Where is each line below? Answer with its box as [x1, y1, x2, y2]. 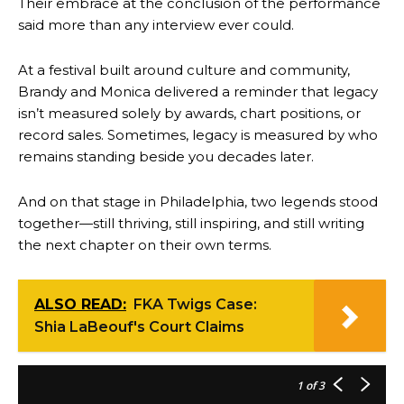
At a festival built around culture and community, [18, 61, 350, 79]
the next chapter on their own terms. [18, 236, 271, 254]
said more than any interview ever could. [18, 16, 294, 34]
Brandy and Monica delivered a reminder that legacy [18, 83, 378, 101]
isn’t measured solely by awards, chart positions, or [18, 105, 361, 123]
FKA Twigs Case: [133, 296, 257, 314]
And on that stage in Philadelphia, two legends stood [18, 193, 378, 211]
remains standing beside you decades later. [18, 148, 314, 166]
